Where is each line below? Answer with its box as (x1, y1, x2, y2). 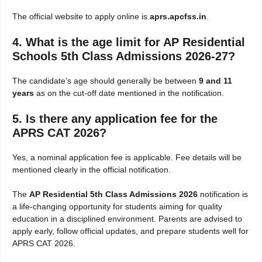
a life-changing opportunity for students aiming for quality (12, 202, 222, 212)
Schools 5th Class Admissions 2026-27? (12, 50, 235, 63)
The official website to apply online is (12, 12, 150, 22)
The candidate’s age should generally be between (12, 76, 199, 86)
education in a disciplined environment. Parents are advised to (12, 214, 242, 224)
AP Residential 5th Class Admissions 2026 (29, 189, 198, 199)
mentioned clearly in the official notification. (12, 165, 171, 175)
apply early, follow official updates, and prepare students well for (12, 226, 249, 236)
